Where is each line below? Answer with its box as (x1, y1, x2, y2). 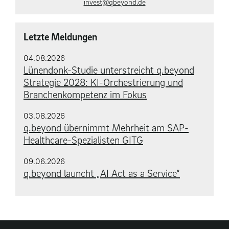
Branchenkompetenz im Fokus (24, 88, 147, 101)
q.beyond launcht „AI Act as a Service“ (24, 167, 180, 179)
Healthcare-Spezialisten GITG (24, 133, 143, 146)
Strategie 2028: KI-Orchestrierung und (24, 76, 183, 88)
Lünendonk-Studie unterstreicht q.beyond (24, 63, 194, 76)
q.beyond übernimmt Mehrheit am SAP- (24, 121, 189, 134)
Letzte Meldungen (24, 30, 97, 43)
